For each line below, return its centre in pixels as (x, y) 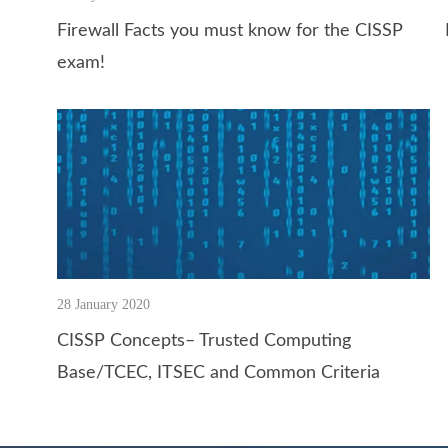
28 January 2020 (103, 304)
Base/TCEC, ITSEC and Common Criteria (218, 372)
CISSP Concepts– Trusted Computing (204, 340)
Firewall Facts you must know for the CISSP (230, 30)
